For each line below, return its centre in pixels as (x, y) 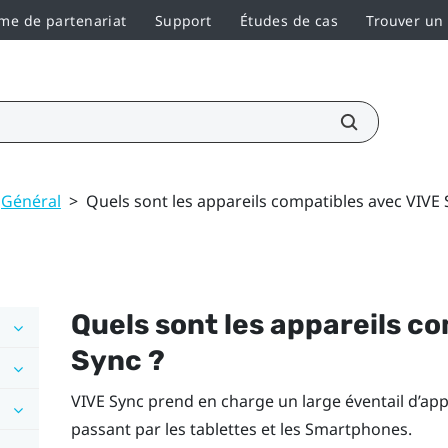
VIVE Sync (107, 400)
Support (183, 20)
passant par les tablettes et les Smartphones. (241, 428)
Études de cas (289, 20)
